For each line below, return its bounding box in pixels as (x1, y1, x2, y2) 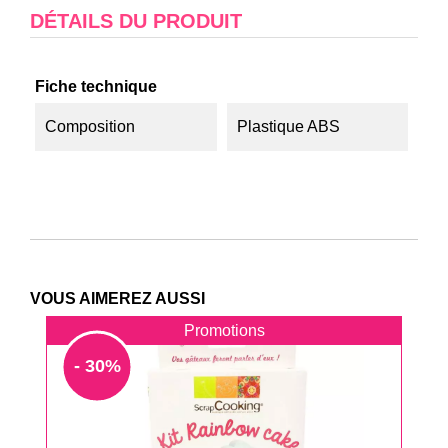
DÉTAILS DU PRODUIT (30, 10, 242, 32)
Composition (45, 118, 135, 135)
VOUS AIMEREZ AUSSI (30, 290, 205, 307)
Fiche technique (35, 78, 157, 95)
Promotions (183, 322, 265, 339)
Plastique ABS (236, 118, 340, 135)
